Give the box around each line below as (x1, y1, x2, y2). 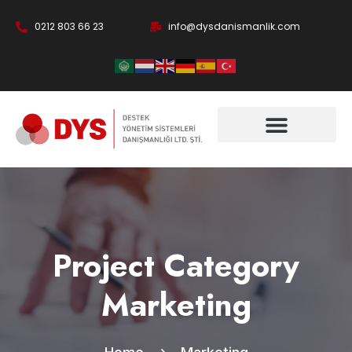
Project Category (53, 243, 299, 289)
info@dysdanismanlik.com (167, 20, 300, 33)
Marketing (101, 282, 251, 328)
